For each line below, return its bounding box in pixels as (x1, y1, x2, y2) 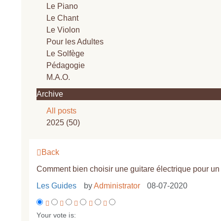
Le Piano (46, 2, 78, 10)
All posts (46, 107, 77, 115)
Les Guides (37, 182, 77, 190)
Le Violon (46, 26, 80, 34)
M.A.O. (46, 73, 71, 81)
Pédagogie (46, 61, 85, 70)
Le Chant (46, 14, 79, 22)
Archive (37, 90, 64, 98)
